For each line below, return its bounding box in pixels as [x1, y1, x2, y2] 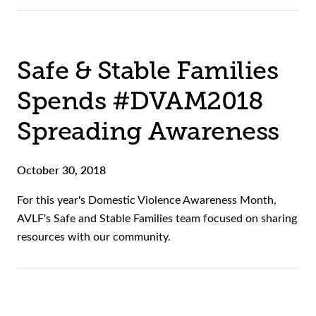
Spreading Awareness [17, 117, 279, 146]
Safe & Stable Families [17, 56, 278, 85]
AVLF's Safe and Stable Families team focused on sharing [17, 210, 297, 226]
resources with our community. [17, 229, 171, 244]
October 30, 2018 [17, 162, 106, 178]
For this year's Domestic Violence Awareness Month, [17, 192, 276, 207]
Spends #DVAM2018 [17, 87, 263, 116]
